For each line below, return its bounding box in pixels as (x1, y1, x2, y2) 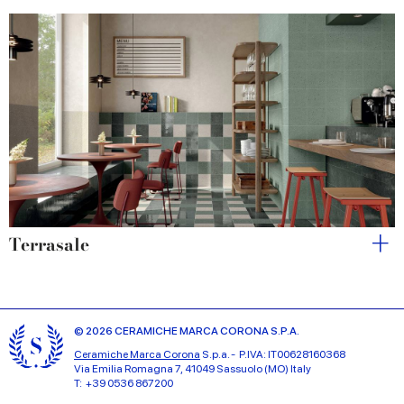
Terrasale (9, 232, 89, 259)
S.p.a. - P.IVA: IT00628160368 (200, 348, 345, 362)
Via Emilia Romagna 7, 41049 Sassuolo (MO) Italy (74, 363, 311, 376)
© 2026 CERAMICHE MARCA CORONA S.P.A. (74, 325, 299, 338)
